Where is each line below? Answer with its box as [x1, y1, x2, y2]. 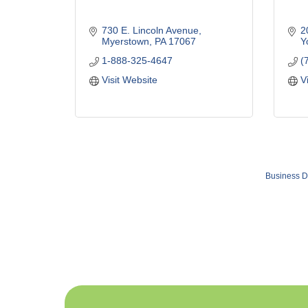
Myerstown [101, 36, 149, 47]
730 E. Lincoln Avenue [101, 25, 199, 36]
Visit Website [101, 74, 157, 85]
